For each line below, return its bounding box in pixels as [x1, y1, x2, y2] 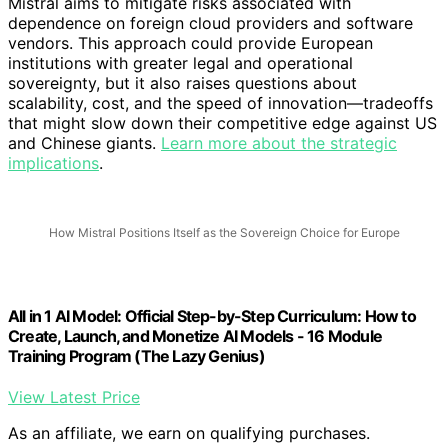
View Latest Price [8, 386, 140, 407]
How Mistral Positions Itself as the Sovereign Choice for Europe [48, 225, 400, 241]
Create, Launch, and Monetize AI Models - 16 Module [8, 325, 383, 346]
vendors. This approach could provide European [8, 33, 373, 54]
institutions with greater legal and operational [8, 53, 353, 74]
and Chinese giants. [8, 133, 161, 154]
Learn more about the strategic [161, 133, 397, 154]
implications [8, 153, 99, 174]
